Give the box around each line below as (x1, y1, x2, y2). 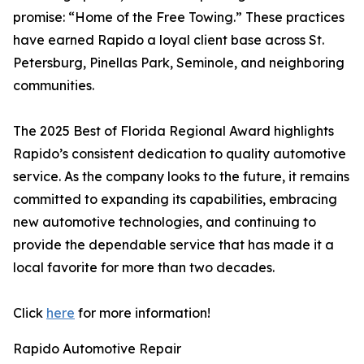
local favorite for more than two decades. (13, 259, 275, 275)
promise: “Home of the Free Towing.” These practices (13, 9, 344, 25)
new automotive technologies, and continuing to (13, 214, 316, 230)
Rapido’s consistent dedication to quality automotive (13, 145, 346, 162)
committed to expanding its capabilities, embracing (13, 191, 337, 207)
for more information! (75, 305, 210, 321)
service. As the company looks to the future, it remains (13, 168, 349, 184)
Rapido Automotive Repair (13, 340, 181, 357)
